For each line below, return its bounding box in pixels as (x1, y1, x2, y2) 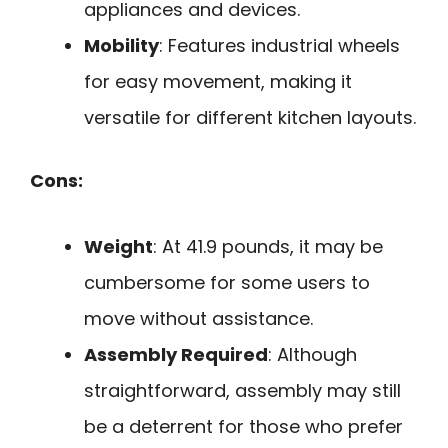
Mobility (84, 32, 159, 58)
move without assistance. (84, 306, 313, 332)
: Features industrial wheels (159, 32, 400, 58)
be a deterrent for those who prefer (84, 414, 403, 440)
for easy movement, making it (84, 68, 352, 94)
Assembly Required (84, 342, 268, 368)
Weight (84, 234, 153, 260)
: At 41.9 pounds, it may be (153, 234, 383, 260)
